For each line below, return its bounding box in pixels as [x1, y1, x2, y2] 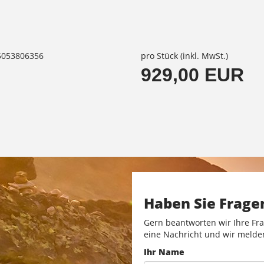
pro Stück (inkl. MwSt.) [141, 49, 228, 61]
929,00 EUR [141, 64, 244, 85]
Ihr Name [144, 246, 184, 258]
